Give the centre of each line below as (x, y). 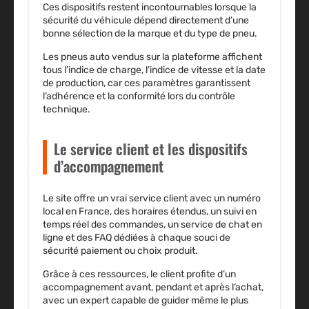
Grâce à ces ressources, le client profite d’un (139, 275)
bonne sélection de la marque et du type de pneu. (150, 34)
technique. (67, 110)
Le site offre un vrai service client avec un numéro (152, 199)
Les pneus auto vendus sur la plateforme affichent (152, 57)
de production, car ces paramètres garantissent (147, 83)
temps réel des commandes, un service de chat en (152, 225)
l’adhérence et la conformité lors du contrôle (139, 97)
